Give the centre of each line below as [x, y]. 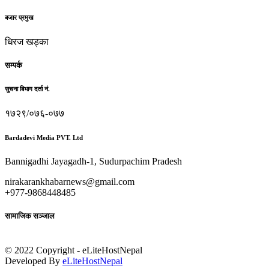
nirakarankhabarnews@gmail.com [70, 181]
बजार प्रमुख [19, 17]
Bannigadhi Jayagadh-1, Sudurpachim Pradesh [93, 161]
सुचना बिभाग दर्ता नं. [27, 89]
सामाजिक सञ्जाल [30, 216]
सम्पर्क [14, 65]
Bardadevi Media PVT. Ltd [44, 137]
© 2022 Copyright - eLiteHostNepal [74, 250]
